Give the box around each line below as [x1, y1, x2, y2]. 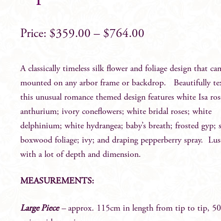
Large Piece [20, 204, 59, 213]
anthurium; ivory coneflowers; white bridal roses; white [20, 107, 212, 116]
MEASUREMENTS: [20, 177, 95, 186]
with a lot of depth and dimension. [20, 150, 142, 159]
